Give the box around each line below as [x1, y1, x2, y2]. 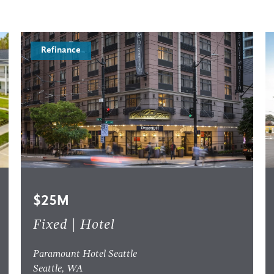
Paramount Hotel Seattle [32, 250, 137, 259]
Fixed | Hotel [32, 218, 115, 232]
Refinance [40, 46, 81, 56]
